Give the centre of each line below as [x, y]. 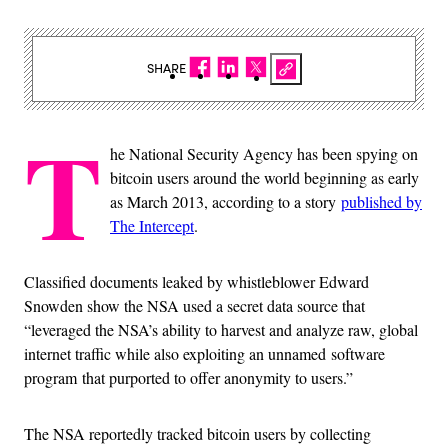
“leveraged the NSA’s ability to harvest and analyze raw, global [221, 329]
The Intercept [152, 225]
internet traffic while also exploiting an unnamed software [204, 353]
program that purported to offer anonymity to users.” [188, 377]
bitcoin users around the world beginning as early [264, 177]
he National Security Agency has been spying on [264, 153]
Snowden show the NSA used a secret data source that [194, 305]
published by [381, 201]
